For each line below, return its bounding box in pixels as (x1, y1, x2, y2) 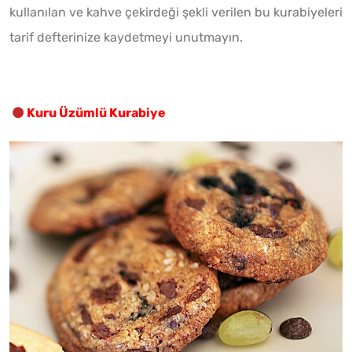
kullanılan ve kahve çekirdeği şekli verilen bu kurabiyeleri (9, 4, 343, 20)
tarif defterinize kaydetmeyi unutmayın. (9, 29, 243, 45)
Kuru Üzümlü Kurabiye (27, 104, 166, 120)
